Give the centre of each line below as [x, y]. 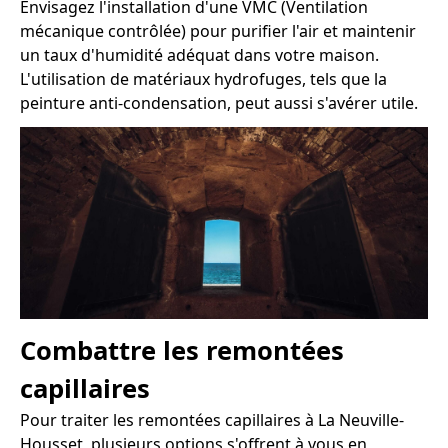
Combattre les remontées [182, 350]
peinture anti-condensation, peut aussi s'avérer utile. [219, 102]
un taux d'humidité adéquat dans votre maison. [199, 54]
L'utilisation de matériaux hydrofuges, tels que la [203, 78]
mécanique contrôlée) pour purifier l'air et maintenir [218, 30]
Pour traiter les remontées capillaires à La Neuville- [212, 419]
